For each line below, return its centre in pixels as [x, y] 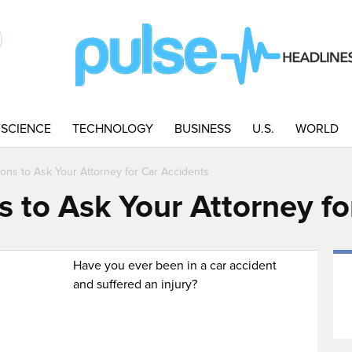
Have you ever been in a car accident [175, 266]
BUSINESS [203, 129]
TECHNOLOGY [113, 129]
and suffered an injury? [136, 284]
